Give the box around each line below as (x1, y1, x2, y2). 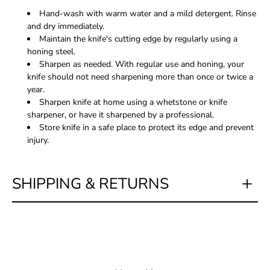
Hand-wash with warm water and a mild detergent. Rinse (39, 8, 256, 19)
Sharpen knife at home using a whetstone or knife (39, 96, 227, 108)
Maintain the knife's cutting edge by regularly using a (39, 33, 237, 45)
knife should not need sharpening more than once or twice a (27, 71, 253, 83)
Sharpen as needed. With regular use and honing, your (39, 58, 244, 70)
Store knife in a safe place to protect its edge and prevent (39, 122, 254, 133)
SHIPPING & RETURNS (12, 174, 169, 194)
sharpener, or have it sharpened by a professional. (27, 109, 214, 121)
